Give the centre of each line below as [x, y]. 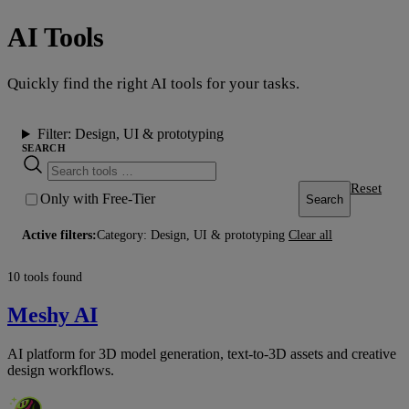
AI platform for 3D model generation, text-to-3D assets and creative [202, 354]
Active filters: [59, 236]
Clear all [310, 236]
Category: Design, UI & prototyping [191, 236]
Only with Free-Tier [98, 199]
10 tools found [45, 278]
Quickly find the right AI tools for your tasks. [153, 84]
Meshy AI [52, 315]
